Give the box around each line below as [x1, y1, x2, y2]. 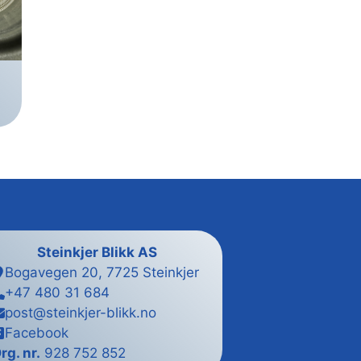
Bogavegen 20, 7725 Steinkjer [5, 263, 199, 280]
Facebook [5, 324, 68, 341]
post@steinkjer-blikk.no [5, 304, 156, 321]
